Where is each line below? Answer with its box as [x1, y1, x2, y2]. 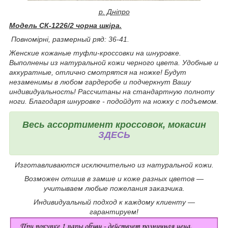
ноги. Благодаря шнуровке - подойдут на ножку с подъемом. [9, 97, 218, 105]
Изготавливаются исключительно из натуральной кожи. [14, 161, 214, 169]
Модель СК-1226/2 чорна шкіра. [9, 21, 122, 30]
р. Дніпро [98, 7, 130, 16]
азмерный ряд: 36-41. [56, 35, 129, 43]
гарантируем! [90, 208, 138, 216]
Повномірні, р [11, 35, 56, 43]
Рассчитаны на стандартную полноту [78, 87, 214, 96]
